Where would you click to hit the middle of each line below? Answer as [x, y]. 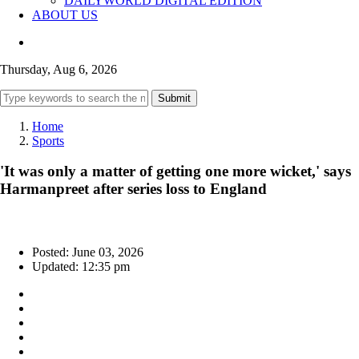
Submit [174, 98]
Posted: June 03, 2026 [88, 252]
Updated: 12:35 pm [81, 267]
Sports [48, 140]
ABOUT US [65, 14]
